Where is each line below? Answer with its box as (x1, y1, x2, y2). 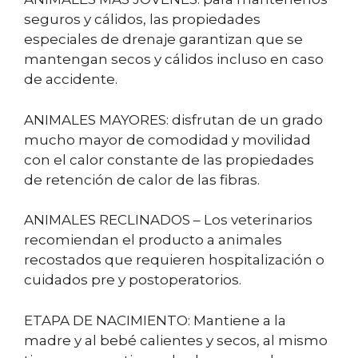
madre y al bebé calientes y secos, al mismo (24, 332, 328, 348)
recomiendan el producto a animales (24, 232, 282, 249)
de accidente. (24, 71, 117, 88)
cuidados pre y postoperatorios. (24, 272, 241, 288)
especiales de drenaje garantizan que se (24, 31, 303, 48)
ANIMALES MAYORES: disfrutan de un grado (24, 111, 323, 128)
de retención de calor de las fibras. (24, 171, 260, 188)
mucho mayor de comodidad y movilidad (24, 131, 311, 148)
